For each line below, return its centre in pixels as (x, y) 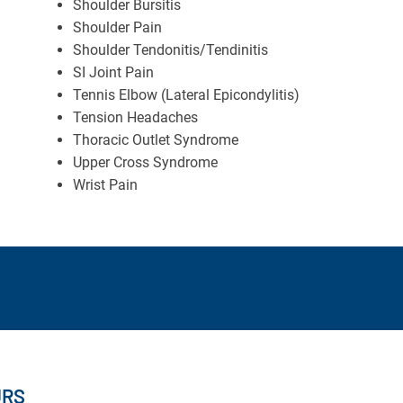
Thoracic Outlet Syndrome (155, 139)
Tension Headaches (135, 117)
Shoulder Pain (117, 27)
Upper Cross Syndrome (145, 162)
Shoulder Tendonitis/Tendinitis (170, 49)
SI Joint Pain (113, 72)
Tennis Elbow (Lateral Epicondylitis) (186, 94)
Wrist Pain (105, 184)
